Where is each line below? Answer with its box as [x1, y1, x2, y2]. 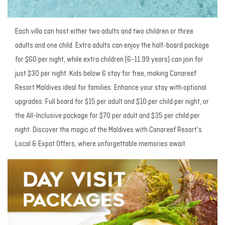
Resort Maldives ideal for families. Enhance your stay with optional [15, 84, 206, 92]
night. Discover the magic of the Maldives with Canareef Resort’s [15, 127, 202, 135]
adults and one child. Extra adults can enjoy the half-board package [15, 42, 209, 50]
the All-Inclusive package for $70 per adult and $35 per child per [15, 113, 200, 121]
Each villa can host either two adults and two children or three [15, 28, 193, 36]
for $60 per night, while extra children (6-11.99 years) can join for [15, 56, 203, 64]
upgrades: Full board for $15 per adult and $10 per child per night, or [15, 98, 209, 106]
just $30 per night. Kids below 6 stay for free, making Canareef [15, 70, 196, 78]
